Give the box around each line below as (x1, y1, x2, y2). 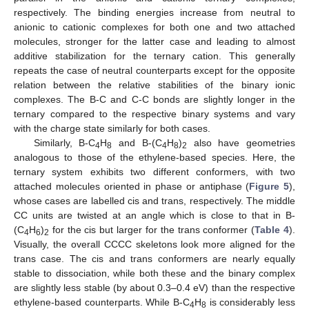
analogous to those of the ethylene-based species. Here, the (14, 151, 295, 163)
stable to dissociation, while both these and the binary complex (14, 267, 295, 279)
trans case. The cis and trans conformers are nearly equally (14, 252, 295, 264)
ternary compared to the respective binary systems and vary (14, 108, 295, 119)
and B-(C (112, 137, 162, 148)
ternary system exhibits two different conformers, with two (14, 166, 295, 177)
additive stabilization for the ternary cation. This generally (14, 50, 295, 61)
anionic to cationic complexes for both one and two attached (14, 21, 295, 32)
